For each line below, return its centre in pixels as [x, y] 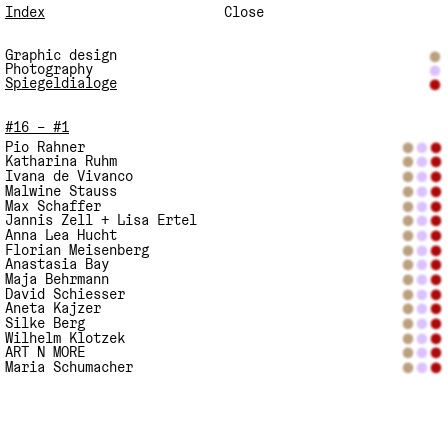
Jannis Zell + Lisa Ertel [101, 220]
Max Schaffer [53, 205]
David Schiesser [65, 293]
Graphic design [61, 55]
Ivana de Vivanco [69, 176]
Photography [49, 69]
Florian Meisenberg [77, 249]
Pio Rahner [45, 146]
